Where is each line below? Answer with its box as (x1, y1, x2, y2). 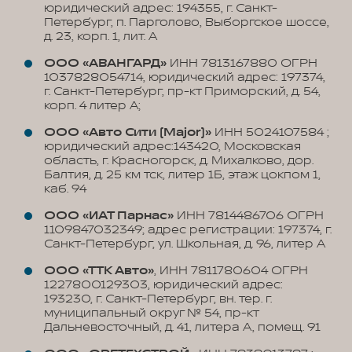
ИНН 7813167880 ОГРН (167, 56, 317, 71)
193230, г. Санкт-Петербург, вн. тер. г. (44, 291, 272, 306)
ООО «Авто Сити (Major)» (44, 125, 211, 140)
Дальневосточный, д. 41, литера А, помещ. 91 (44, 320, 321, 335)
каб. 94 (44, 181, 86, 196)
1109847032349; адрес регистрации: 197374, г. (44, 222, 332, 237)
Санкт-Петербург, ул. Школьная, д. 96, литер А (44, 236, 325, 251)
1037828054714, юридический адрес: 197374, (44, 70, 325, 85)
